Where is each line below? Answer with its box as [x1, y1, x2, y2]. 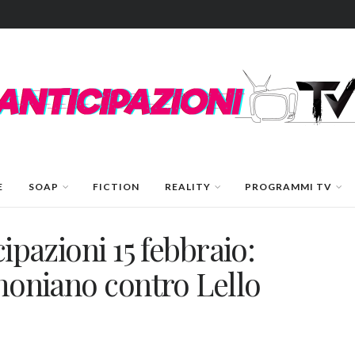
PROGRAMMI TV [244, 181, 332, 193]
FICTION [92, 181, 139, 193]
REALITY [164, 181, 211, 193]
